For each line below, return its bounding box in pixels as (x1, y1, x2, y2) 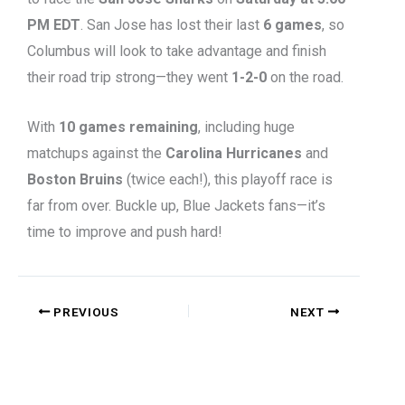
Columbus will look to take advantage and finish (27, 42, 326, 61)
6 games (263, 16, 322, 34)
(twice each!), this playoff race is (123, 170, 333, 188)
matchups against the (27, 144, 165, 162)
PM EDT (27, 16, 80, 34)
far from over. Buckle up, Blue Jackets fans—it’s (27, 196, 325, 214)
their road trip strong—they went (27, 69, 231, 87)
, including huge (198, 118, 295, 136)
